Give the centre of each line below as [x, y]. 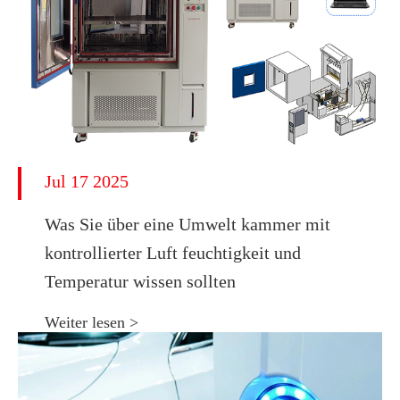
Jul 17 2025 [87, 181]
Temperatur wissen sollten [140, 281]
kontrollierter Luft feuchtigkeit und [173, 252]
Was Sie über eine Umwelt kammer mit [187, 224]
